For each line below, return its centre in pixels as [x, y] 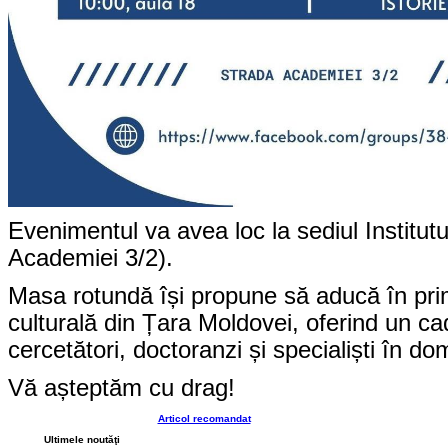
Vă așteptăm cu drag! [121, 388]
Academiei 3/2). [90, 257]
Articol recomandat [204, 419]
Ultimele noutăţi [82, 440]
